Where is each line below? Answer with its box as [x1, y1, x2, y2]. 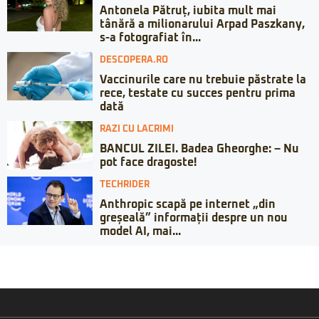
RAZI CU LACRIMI [100, 125, 174, 135]
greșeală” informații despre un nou [100, 212, 288, 224]
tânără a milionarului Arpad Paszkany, [100, 19, 305, 31]
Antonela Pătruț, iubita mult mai [100, 5, 276, 17]
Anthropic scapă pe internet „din [100, 199, 276, 211]
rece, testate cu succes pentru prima [100, 88, 296, 100]
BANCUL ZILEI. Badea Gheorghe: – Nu [100, 143, 299, 155]
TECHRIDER [100, 180, 150, 190]
